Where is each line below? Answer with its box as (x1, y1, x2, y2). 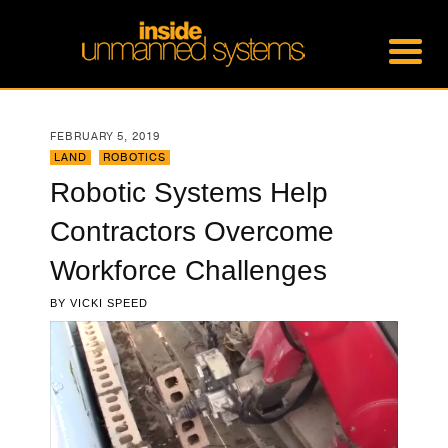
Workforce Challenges (50, 255, 327, 286)
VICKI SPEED (70, 297, 148, 309)
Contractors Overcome (50, 216, 334, 247)
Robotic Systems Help (50, 177, 328, 208)
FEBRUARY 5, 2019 (50, 129, 160, 144)
